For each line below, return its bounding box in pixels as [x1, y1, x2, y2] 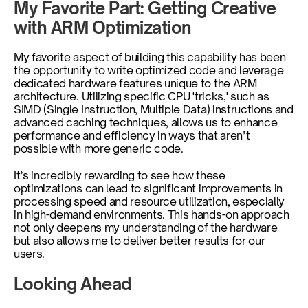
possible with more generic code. [14, 142, 186, 155]
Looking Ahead [14, 274, 131, 294]
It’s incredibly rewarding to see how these [14, 168, 225, 182]
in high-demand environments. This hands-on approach [14, 208, 289, 221]
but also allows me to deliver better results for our [14, 234, 265, 247]
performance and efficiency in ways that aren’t [14, 129, 250, 142]
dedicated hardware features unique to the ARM [14, 76, 257, 90]
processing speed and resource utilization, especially [14, 195, 285, 208]
